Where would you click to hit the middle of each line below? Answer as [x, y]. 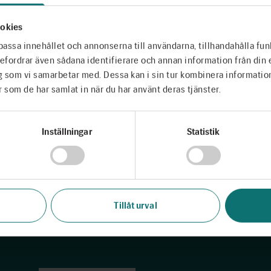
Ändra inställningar [135, 156]
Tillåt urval [135, 205]
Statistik [203, 132]
